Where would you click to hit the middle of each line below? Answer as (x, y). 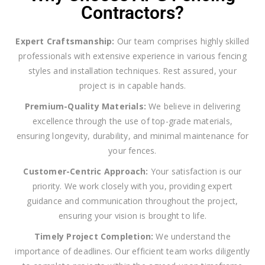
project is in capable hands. (132, 86)
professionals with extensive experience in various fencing (132, 56)
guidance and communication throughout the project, (132, 201)
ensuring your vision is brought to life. (132, 216)
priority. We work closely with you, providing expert (132, 186)
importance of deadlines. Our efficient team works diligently (132, 251)
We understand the (192, 237)
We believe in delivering (193, 106)
